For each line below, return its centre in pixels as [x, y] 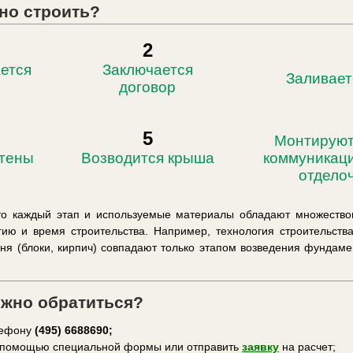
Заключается [147, 70]
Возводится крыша [147, 158]
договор [147, 87]
